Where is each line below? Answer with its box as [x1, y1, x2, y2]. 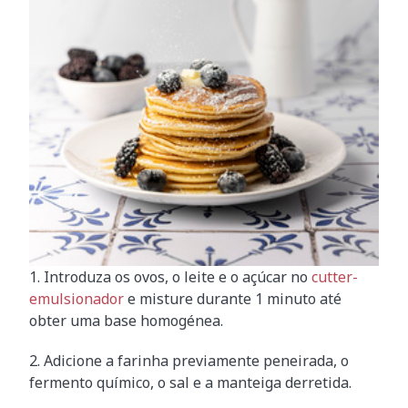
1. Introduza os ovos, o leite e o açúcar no [29, 267, 311, 288]
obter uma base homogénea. [29, 311, 223, 331]
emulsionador [29, 289, 124, 310]
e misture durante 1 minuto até [124, 289, 342, 310]
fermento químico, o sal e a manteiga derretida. [29, 372, 352, 393]
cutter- [311, 267, 358, 288]
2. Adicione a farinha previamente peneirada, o [29, 351, 349, 372]
